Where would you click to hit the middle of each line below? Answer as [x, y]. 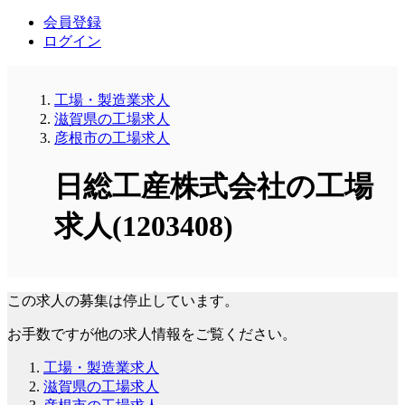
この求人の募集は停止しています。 [123, 300]
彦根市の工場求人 [112, 137]
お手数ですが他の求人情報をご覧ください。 [152, 334]
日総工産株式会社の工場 [214, 187]
